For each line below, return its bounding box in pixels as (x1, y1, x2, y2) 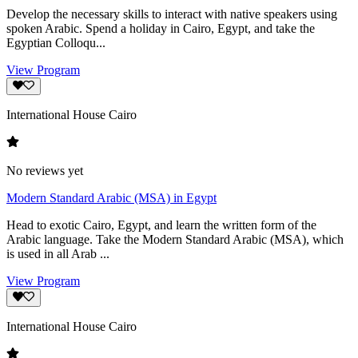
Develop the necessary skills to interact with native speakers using (6, 7, 337, 22)
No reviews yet (6, 164, 83, 178)
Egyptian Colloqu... (6, 36, 105, 50)
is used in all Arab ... (6, 247, 109, 261)
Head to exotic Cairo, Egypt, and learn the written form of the (6, 218, 316, 233)
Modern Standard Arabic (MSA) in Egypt (6, 191, 217, 205)
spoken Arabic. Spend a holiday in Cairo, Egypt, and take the (6, 22, 315, 36)
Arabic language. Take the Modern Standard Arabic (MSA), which (6, 233, 344, 247)
